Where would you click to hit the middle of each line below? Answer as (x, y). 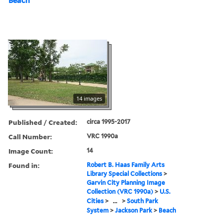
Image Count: (31, 151)
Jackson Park (134, 210)
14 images (89, 98)
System (98, 210)
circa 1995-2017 (109, 121)
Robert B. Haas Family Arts (126, 165)
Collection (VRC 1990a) (120, 191)
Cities (95, 201)
